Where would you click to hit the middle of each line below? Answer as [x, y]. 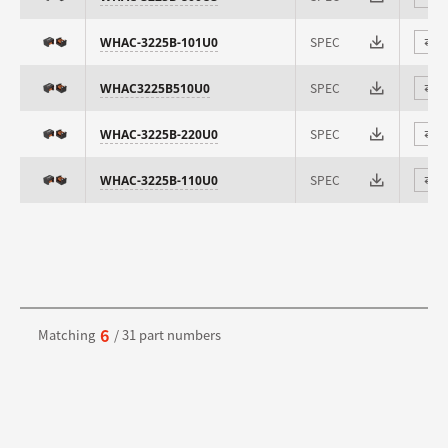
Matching [66, 334]
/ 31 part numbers [167, 334]
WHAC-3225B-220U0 [159, 134]
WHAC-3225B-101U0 [159, 42]
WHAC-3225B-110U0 [159, 180]
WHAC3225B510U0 [155, 88]
